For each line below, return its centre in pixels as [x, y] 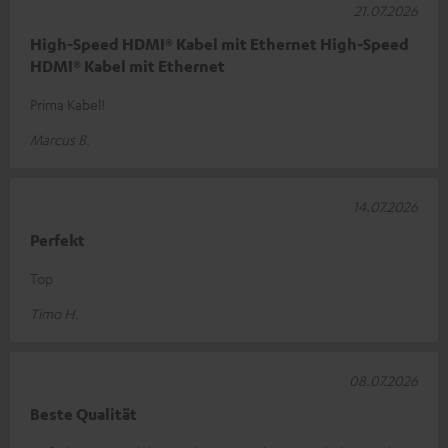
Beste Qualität [83, 413]
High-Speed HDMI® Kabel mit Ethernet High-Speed [219, 43]
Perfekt [57, 239]
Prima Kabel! [67, 103]
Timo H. [54, 312]
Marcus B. [60, 138]
